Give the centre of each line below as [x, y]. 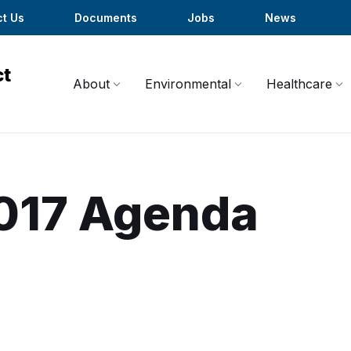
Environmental [188, 84]
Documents [106, 17]
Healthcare [299, 84]
